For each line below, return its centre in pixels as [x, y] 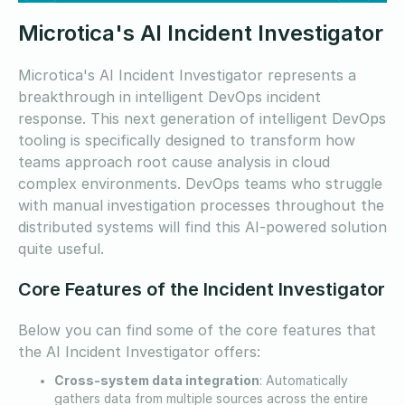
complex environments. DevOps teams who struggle [200, 183]
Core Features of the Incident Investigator [202, 289]
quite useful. [63, 248]
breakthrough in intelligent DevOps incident [170, 96]
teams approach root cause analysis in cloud [174, 161]
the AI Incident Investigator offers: [139, 351]
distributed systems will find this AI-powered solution [202, 226]
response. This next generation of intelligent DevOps [202, 118]
